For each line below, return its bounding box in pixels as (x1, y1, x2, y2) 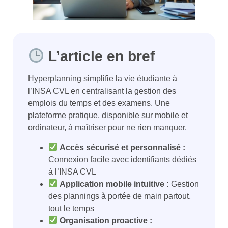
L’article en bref (44, 48, 155, 65)
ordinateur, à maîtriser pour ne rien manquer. (28, 123, 187, 132)
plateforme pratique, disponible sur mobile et (28, 111, 188, 120)
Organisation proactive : (60, 216, 153, 225)
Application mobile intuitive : (60, 179, 169, 188)
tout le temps (48, 204, 94, 213)
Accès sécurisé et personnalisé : (60, 142, 186, 152)
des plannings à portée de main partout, (48, 191, 191, 201)
